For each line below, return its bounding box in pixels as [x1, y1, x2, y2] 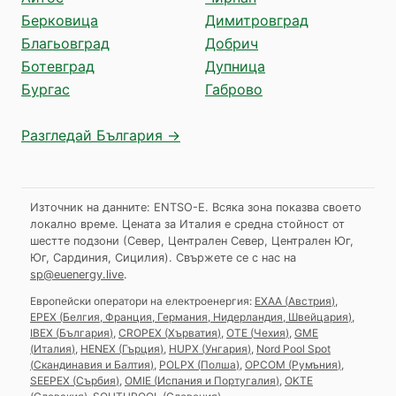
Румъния [292, 357, 338, 371]
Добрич [205, 34, 258, 52]
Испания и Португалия [157, 373, 276, 387]
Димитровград [205, 11, 308, 29]
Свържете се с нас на [176, 250, 296, 264]
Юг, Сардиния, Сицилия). [30, 250, 172, 264]
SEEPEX [30, 373, 70, 387]
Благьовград [21, 34, 110, 52]
